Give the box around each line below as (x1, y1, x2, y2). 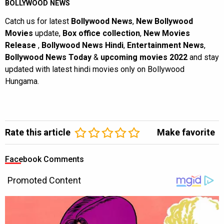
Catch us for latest (5, 16, 71, 26)
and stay (189, 52, 219, 62)
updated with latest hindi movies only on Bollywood (5, 64, 184, 74)
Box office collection (62, 28, 140, 38)
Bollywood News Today (5, 52, 91, 62)
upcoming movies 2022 (100, 52, 189, 62)
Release (5, 40, 38, 50)
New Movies (143, 28, 190, 38)
